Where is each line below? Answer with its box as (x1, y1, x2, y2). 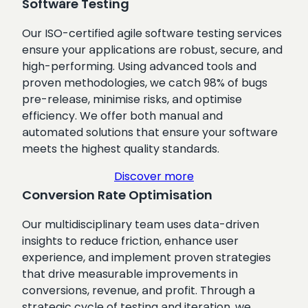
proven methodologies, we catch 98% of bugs (22, 74, 267, 91)
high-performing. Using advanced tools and (22, 58, 256, 74)
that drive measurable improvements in (22, 265, 238, 282)
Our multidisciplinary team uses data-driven (22, 216, 259, 232)
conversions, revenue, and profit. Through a (22, 282, 255, 298)
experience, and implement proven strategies (22, 249, 271, 265)
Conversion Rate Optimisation (22, 186, 212, 203)
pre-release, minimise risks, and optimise (22, 91, 242, 107)
